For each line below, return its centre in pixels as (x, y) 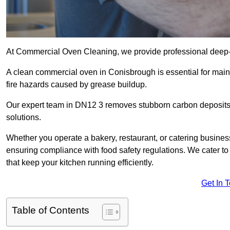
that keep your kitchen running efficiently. (80, 163)
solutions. (24, 118)
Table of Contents (51, 210)
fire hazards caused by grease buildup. (76, 85)
